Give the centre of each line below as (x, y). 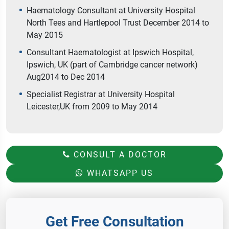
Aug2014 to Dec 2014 (66, 77)
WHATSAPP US (119, 173)
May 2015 (45, 35)
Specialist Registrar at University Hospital (101, 95)
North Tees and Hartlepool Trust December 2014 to (118, 23)
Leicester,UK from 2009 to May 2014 (92, 107)
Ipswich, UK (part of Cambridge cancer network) (112, 65)
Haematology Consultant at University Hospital (111, 11)
